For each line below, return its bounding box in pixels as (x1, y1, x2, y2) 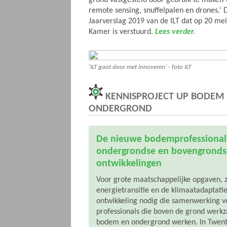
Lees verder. (155, 28, 196, 36)
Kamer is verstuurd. (89, 28, 155, 36)
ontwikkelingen (96, 159, 162, 169)
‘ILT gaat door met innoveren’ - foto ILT (89, 64, 191, 70)
